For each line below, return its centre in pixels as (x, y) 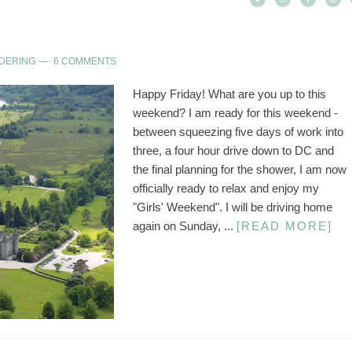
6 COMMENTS (85, 61)
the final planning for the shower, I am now (240, 169)
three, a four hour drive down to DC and (233, 150)
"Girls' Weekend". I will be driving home (233, 207)
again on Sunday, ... (185, 226)
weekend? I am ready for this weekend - (235, 113)
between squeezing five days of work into (238, 132)
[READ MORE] (284, 226)
